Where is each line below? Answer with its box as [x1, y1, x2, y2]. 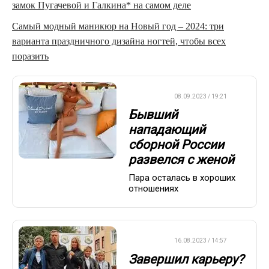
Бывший [128, 107, 178, 122]
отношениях [128, 183, 178, 195]
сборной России [128, 137, 224, 152]
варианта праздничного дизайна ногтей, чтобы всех [12, 35, 226, 46]
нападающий [128, 122, 205, 137]
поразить [12, 50, 49, 61]
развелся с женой [128, 152, 234, 167]
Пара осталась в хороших [128, 172, 235, 184]
